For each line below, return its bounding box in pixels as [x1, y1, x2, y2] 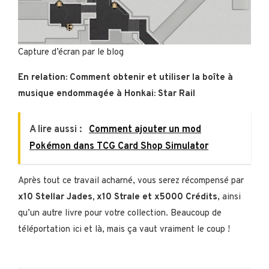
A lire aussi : [29, 123, 84, 136]
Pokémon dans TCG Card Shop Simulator [29, 140, 208, 153]
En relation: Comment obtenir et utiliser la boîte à [18, 71, 233, 83]
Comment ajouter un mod [89, 123, 201, 136]
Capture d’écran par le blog [18, 46, 124, 58]
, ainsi [217, 191, 241, 203]
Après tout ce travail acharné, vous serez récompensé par [18, 175, 244, 187]
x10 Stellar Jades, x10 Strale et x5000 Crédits [18, 191, 217, 203]
